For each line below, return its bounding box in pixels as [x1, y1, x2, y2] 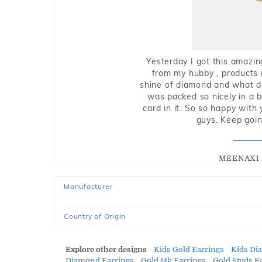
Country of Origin [64, 212, 126, 220]
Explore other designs [65, 245, 147, 254]
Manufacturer [64, 182, 113, 191]
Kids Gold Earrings [154, 245, 224, 254]
